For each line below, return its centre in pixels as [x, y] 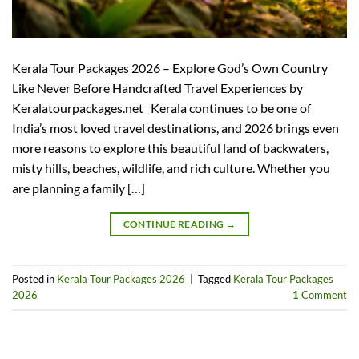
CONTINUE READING [174, 224]
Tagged [216, 279]
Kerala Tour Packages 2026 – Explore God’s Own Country [170, 67]
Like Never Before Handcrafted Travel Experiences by [157, 87]
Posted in [34, 279]
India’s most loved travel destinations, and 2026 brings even [175, 127]
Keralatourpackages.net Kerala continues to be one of [161, 107]
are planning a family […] [79, 188]
